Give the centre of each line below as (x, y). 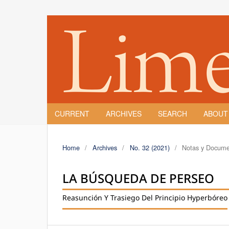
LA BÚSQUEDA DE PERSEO (138, 178)
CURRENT (72, 113)
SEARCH (173, 113)
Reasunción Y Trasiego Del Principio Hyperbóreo (145, 197)
